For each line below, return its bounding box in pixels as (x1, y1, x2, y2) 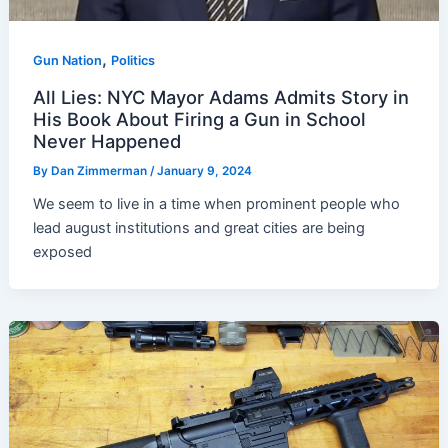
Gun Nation (33, 53, 103, 69)
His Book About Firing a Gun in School (33, 108, 367, 131)
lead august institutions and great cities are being (33, 218, 366, 237)
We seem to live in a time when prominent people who (33, 194, 401, 213)
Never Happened (33, 130, 182, 153)
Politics (111, 53, 156, 69)
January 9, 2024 (157, 164, 253, 179)
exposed (33, 242, 93, 261)
